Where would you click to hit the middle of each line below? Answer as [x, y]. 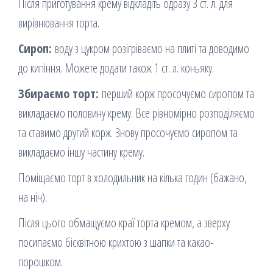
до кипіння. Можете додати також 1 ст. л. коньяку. [118, 68]
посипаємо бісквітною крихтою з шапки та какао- [116, 243]
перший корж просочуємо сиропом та [176, 94]
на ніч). [33, 197]
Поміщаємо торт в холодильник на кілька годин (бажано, [133, 178]
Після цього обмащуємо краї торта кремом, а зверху [124, 223]
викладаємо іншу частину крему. [81, 152]
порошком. [41, 262]
